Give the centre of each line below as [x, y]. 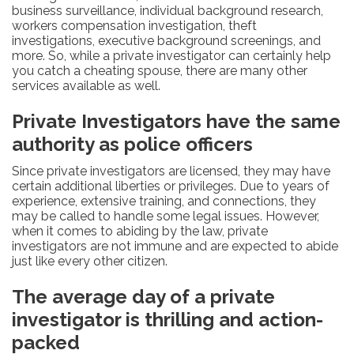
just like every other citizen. [90, 261]
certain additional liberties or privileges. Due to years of [171, 186]
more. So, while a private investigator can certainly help [171, 55]
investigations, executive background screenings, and [166, 40]
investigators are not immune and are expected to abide [175, 246]
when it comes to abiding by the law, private [140, 231]
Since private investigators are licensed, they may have [171, 171]
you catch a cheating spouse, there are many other [160, 70]
